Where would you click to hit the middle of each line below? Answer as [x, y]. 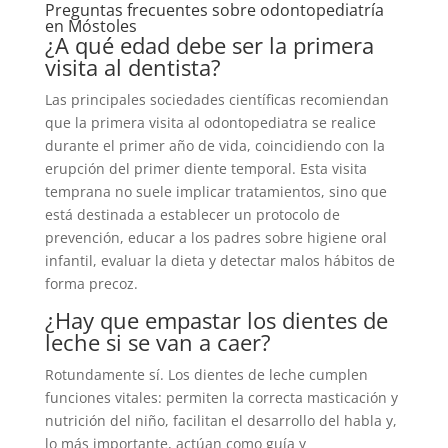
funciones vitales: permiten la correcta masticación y [221, 398]
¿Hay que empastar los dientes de [216, 320]
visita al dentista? [132, 67]
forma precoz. [91, 284]
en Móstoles [90, 26]
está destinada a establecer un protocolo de [192, 215]
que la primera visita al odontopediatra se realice [210, 123]
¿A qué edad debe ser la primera [209, 45]
